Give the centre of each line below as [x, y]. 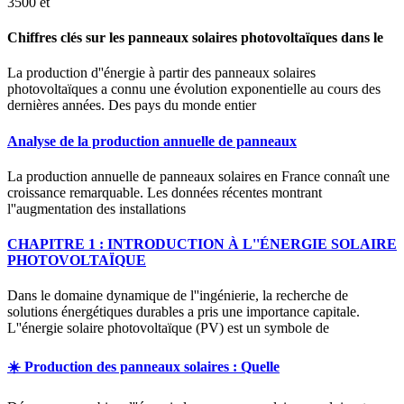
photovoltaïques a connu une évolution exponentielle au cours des [194, 89]
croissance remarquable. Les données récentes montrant [165, 192]
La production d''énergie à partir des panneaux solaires [161, 73]
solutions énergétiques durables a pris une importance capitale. [184, 312]
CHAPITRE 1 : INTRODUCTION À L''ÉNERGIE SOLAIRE [202, 244]
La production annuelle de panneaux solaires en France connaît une [198, 176]
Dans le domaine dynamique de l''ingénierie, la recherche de [178, 296]
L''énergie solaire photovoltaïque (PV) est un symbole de [168, 328]
